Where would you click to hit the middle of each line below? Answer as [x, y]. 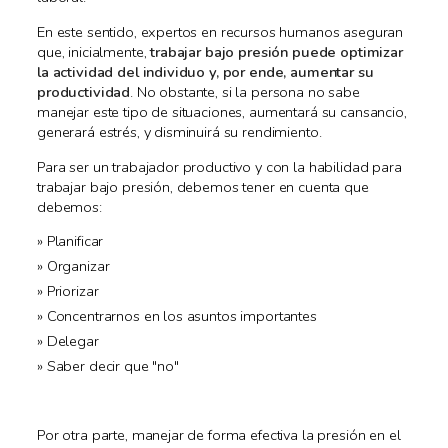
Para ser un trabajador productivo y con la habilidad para [219, 166]
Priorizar [72, 291]
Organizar [78, 266]
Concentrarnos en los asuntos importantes [181, 316]
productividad [84, 91]
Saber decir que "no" [112, 366]
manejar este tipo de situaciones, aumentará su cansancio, [222, 111]
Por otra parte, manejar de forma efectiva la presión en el [219, 435]
